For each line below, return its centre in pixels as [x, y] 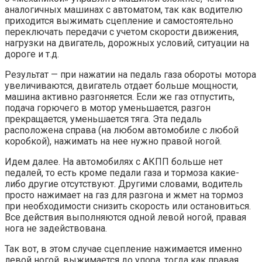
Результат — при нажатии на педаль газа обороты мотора [130, 74]
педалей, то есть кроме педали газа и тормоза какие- [122, 173]
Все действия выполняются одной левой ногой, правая [125, 217]
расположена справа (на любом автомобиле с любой [122, 130]
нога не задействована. [56, 228]
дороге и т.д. [32, 54]
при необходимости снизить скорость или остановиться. [128, 206]
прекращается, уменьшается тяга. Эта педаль [103, 119]
